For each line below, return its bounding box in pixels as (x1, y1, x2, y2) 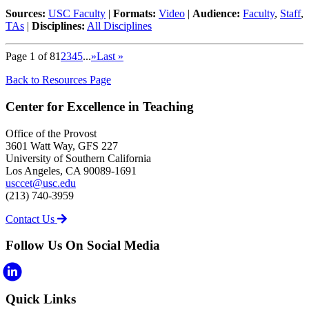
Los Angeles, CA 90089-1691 (6, 164, 137, 177)
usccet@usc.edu (6, 177, 76, 189)
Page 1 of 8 (6, 50, 55, 63)
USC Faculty (48, 8, 106, 20)
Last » (97, 50, 123, 63)
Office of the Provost (6, 127, 97, 139)
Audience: (192, 8, 240, 20)
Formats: (113, 8, 156, 20)
